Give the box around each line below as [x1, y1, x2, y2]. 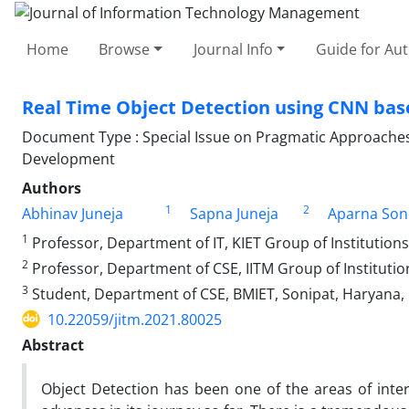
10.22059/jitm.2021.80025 [47, 309, 222, 330]
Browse [99, 38, 151, 59]
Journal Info [193, 38, 273, 59]
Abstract [22, 334, 84, 355]
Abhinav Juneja [22, 203, 123, 224]
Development [22, 148, 115, 169]
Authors [22, 177, 81, 198]
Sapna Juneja [189, 203, 278, 224]
